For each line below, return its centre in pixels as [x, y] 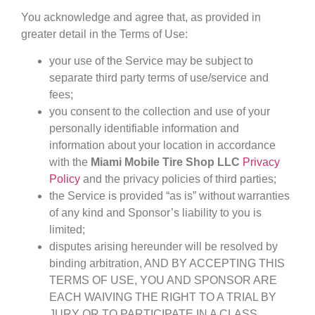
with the [70, 162]
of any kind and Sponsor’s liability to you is [155, 213]
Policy [65, 179]
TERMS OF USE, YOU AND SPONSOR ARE [163, 281]
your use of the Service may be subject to [151, 61]
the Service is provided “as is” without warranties [169, 196]
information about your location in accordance [162, 146]
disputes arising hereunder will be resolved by [163, 247]
